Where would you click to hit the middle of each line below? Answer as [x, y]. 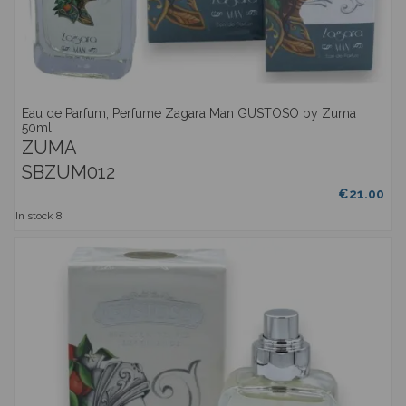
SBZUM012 [69, 172]
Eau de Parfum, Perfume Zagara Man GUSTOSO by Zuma [189, 113]
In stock [35, 216]
